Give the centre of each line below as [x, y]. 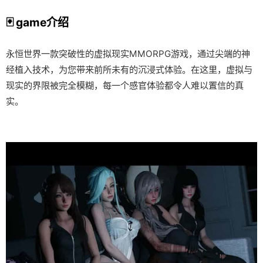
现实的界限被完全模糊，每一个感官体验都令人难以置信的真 [124, 85]
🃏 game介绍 [37, 22]
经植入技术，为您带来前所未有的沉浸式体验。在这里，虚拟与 [129, 69]
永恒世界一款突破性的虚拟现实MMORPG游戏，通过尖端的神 [128, 53]
